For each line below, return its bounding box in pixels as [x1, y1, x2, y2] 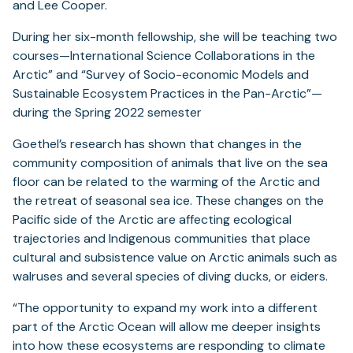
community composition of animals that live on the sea [13, 154, 328, 172]
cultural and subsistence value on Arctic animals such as [13, 249, 337, 266]
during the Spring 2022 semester [13, 104, 202, 121]
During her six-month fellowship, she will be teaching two [13, 28, 337, 46]
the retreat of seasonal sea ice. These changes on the [13, 192, 324, 210]
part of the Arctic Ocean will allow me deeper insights [13, 318, 321, 336]
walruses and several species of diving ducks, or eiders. [13, 268, 328, 285]
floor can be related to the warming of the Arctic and [13, 173, 320, 191]
